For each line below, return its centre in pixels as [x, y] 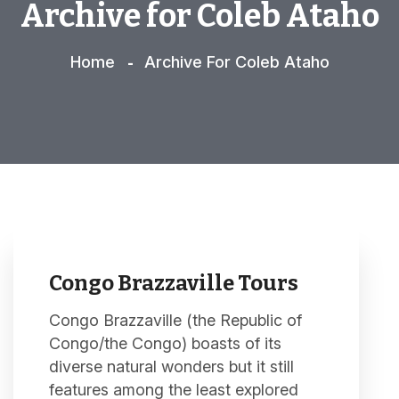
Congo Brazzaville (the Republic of [175, 320]
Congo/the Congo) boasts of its [165, 343]
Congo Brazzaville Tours [174, 283]
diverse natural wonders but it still [171, 366]
